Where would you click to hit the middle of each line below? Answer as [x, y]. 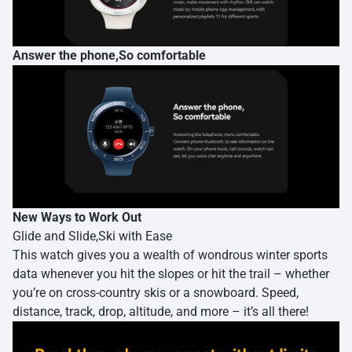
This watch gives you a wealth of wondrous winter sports [170, 255]
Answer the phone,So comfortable [109, 56]
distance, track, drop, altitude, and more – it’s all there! [161, 311]
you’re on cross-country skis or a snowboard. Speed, [156, 292]
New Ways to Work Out [77, 217]
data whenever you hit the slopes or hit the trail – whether [171, 273]
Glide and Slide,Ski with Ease [92, 236]
